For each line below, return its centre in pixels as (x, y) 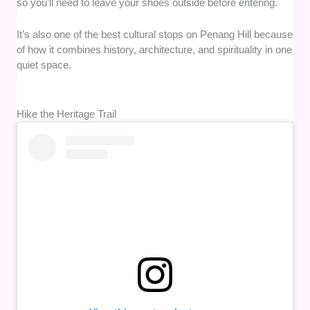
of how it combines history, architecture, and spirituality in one (155, 49)
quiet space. (46, 64)
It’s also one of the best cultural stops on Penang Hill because (155, 34)
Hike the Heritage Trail (67, 113)
